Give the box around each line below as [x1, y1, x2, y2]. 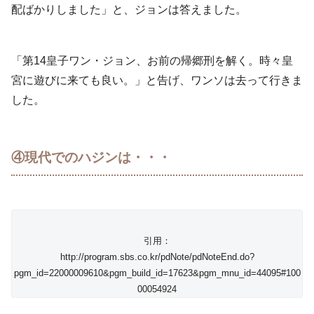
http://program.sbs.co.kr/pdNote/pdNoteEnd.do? [60, 252, 254, 263]
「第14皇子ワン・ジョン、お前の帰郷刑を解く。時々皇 [11, 55, 293, 67]
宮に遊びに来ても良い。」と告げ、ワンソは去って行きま [11, 74, 303, 87]
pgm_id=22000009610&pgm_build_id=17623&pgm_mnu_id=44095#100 [13, 268, 301, 279]
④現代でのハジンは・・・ [11, 150, 171, 165]
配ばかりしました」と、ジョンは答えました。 [11, 4, 247, 16]
